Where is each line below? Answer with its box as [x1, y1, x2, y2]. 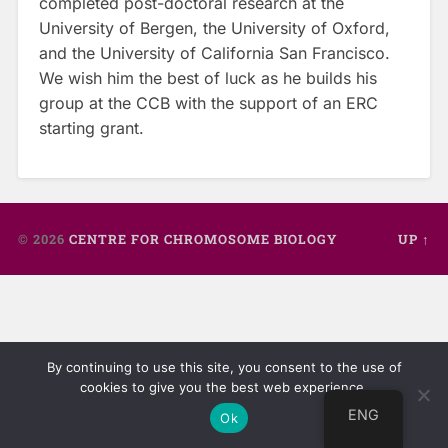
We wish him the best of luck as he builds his [38, 68, 377, 89]
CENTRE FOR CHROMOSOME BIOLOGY [68, 230, 337, 247]
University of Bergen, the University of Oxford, [38, 18, 390, 39]
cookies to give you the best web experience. [80, 379, 368, 395]
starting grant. [38, 118, 144, 139]
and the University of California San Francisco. [38, 43, 390, 64]
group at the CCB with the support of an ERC [38, 93, 378, 114]
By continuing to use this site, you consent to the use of [46, 359, 402, 375]
